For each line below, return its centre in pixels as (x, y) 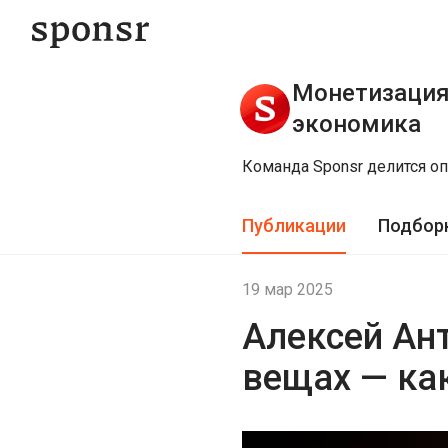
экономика (356, 124)
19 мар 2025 (287, 289)
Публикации (294, 225)
